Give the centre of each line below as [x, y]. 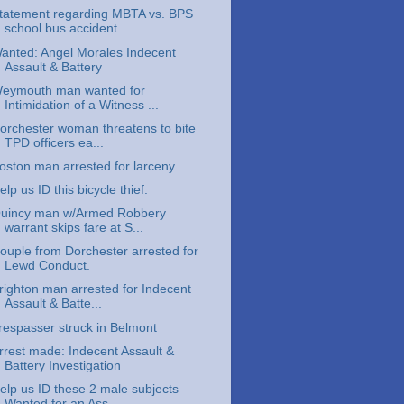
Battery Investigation [62, 365]
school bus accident [60, 29]
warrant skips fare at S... [73, 228]
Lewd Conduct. [47, 266]
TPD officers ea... [54, 142]
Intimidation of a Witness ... [81, 105]
